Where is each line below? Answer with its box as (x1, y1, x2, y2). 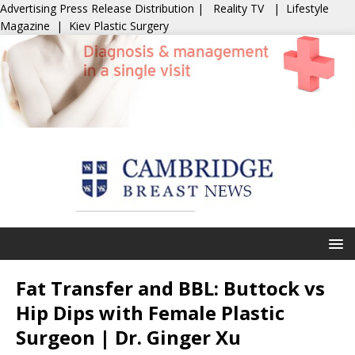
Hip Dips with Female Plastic (16, 300, 284, 326)
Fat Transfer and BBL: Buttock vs (16, 275, 325, 301)
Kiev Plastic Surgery (69, 18, 169, 33)
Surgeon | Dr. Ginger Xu (16, 324, 241, 350)
